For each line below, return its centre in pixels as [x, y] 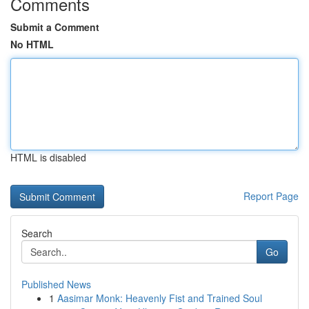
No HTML [32, 44]
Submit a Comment [55, 27]
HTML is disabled [48, 157]
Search [37, 233]
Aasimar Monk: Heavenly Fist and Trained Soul [160, 298]
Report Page [271, 196]
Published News [56, 284]
